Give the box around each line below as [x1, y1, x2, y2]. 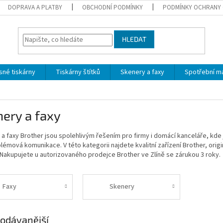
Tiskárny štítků [56, 67, 100, 77]
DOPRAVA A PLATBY [8, 3, 63, 12]
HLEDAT [122, 35, 147, 44]
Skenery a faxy [120, 67, 164, 77]
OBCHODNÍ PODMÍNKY [82, 3, 143, 12]
